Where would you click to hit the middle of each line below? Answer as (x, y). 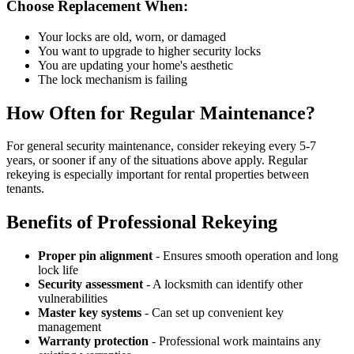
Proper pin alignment (95, 256)
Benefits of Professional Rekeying (142, 222)
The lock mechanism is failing (113, 79)
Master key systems (90, 313)
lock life (58, 270)
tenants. (25, 189)
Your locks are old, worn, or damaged (132, 36)
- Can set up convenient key (213, 313)
